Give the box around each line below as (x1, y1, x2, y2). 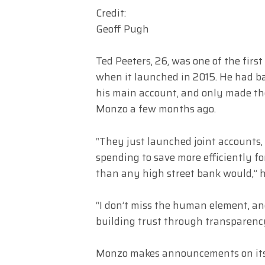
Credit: (96, 5, 126, 21)
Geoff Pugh (96, 21, 149, 37)
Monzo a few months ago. (96, 101, 216, 117)
